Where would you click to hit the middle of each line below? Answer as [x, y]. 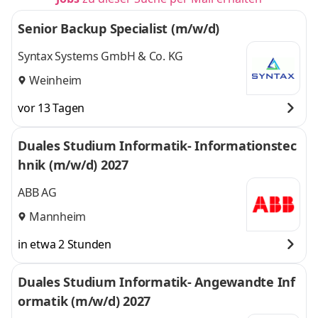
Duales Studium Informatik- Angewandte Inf [157, 282]
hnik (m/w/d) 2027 [73, 165]
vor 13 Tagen [51, 108]
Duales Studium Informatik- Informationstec [157, 146]
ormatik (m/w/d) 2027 [84, 301]
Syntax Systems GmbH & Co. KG [100, 56]
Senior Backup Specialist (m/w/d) [119, 28]
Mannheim [57, 216]
